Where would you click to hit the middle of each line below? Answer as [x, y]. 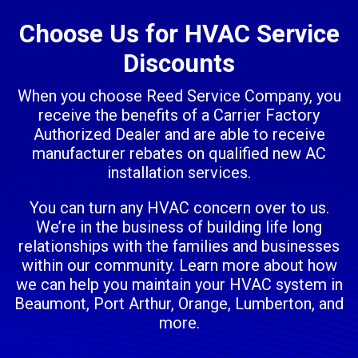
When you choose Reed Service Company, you [179, 96]
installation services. [179, 173]
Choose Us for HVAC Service [179, 34]
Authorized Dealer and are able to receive [179, 135]
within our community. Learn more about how [179, 266]
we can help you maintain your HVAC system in [179, 285]
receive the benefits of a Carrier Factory [179, 115]
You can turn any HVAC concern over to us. [179, 208]
